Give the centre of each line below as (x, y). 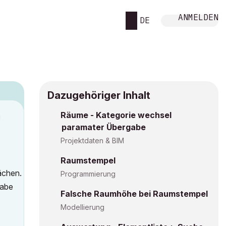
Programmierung (88, 174)
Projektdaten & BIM (92, 140)
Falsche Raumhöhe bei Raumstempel (134, 194)
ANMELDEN (198, 17)
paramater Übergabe (104, 127)
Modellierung (82, 207)
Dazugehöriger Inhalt (99, 95)
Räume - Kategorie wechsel (116, 115)
